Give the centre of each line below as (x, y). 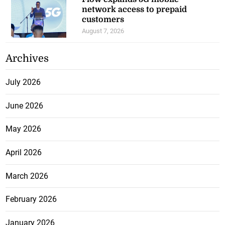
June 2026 (25, 105)
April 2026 (24, 152)
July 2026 (23, 82)
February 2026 (31, 199)
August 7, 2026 (103, 31)
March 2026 (27, 176)
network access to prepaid (135, 10)
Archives (27, 59)
